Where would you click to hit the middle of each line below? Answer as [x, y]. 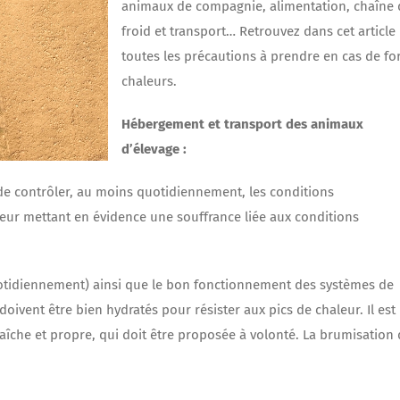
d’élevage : [154, 150]
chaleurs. [149, 82]
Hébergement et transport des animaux [242, 125]
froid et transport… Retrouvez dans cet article [258, 32]
